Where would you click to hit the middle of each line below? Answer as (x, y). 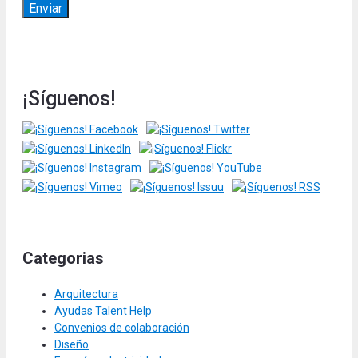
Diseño (72, 345)
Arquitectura (86, 294)
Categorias (63, 259)
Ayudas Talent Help (103, 311)
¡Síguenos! (69, 99)
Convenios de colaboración (122, 328)
